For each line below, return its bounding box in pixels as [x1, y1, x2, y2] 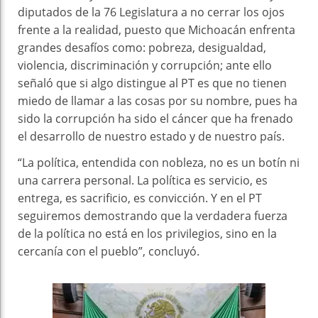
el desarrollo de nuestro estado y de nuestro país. [18, 128, 285, 144]
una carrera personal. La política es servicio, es [18, 172, 268, 188]
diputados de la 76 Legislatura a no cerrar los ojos [18, 4, 285, 20]
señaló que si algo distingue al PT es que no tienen [18, 75, 287, 91]
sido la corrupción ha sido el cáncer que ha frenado [18, 110, 293, 126]
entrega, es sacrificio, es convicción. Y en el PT [18, 190, 262, 206]
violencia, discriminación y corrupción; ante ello [18, 57, 272, 73]
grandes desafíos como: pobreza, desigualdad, [18, 39, 266, 55]
